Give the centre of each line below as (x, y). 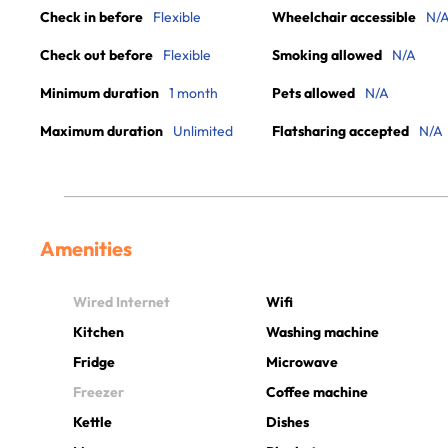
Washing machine (323, 331)
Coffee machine (317, 391)
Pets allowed (313, 93)
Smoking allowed (327, 55)
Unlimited (203, 131)
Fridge (94, 361)
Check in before (91, 17)
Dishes (288, 421)
